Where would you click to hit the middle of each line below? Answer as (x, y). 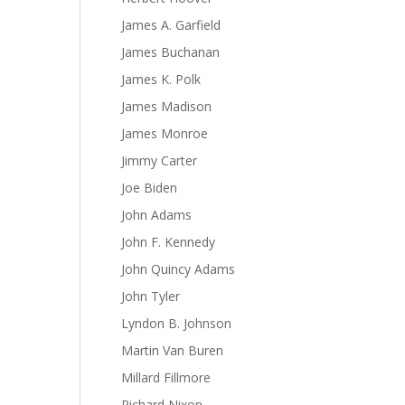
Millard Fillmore (166, 377)
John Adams (157, 215)
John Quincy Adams (179, 269)
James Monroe (165, 133)
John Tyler (151, 296)
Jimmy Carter (160, 160)
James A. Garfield (171, 25)
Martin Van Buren (173, 350)
